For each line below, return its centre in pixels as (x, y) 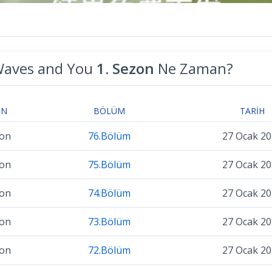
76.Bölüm (109, 136)
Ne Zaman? (194, 68)
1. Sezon (125, 68)
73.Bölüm (109, 222)
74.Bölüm (109, 193)
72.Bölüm (109, 250)
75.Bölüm (109, 165)
